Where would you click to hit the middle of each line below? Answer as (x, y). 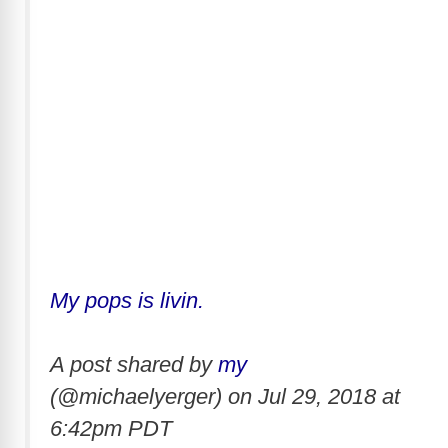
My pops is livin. (127, 300)
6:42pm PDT (111, 428)
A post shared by (134, 364)
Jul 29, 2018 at (329, 396)
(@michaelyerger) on (154, 396)
